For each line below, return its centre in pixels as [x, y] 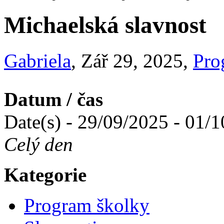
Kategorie [45, 174]
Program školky [87, 205]
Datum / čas [53, 99]
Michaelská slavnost [105, 25]
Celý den [38, 144]
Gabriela [37, 60]
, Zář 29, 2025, [132, 60]
